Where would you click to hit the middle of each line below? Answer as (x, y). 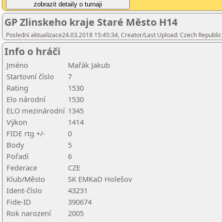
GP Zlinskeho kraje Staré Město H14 (91, 22)
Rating (17, 88)
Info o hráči (32, 51)
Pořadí (18, 156)
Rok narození (29, 213)
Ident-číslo (24, 190)
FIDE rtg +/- (26, 133)
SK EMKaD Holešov (100, 179)
